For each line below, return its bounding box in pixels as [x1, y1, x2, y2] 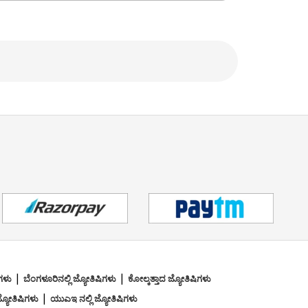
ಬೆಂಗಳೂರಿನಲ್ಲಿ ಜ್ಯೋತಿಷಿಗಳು [23, 272, 116, 285]
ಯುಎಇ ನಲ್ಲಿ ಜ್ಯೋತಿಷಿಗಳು [50, 292, 137, 305]
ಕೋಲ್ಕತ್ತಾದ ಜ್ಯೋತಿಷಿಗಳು [128, 272, 211, 285]
